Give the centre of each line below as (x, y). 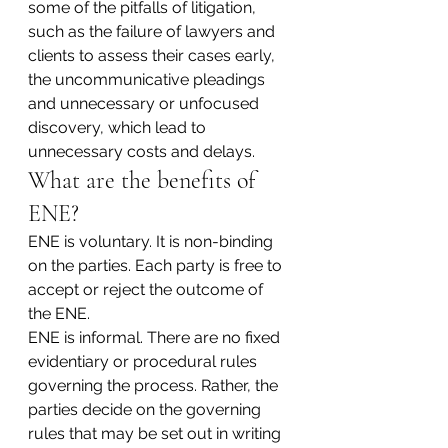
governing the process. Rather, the (155, 385)
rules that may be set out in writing (156, 433)
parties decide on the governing (146, 409)
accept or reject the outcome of (147, 289)
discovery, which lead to (119, 127)
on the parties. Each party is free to (157, 265)
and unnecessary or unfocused (145, 103)
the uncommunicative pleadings (148, 79)
